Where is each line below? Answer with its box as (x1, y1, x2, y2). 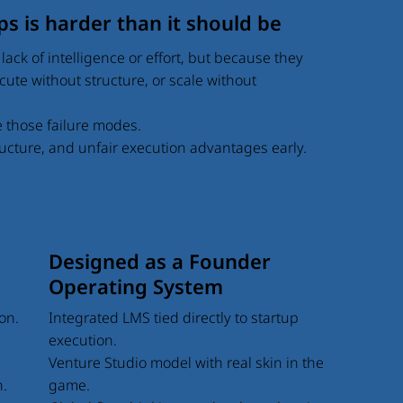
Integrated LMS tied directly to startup (49, 307, 300, 327)
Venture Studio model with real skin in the (49, 352, 325, 372)
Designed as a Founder (49, 246, 272, 274)
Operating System (49, 272, 224, 300)
